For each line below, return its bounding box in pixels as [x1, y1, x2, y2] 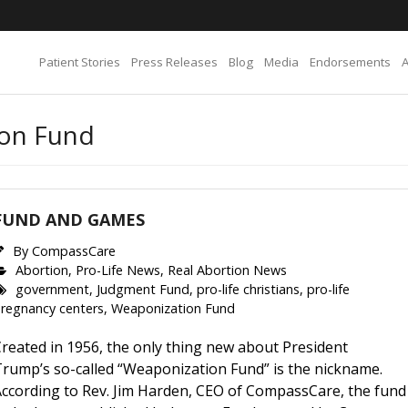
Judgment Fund [97, 280, 190, 298]
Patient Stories [39, 54, 120, 70]
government [15, 280, 90, 298]
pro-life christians [197, 280, 301, 298]
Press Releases [131, 54, 218, 70]
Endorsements [310, 54, 391, 70]
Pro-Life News [76, 261, 161, 279]
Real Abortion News [168, 261, 288, 279]
